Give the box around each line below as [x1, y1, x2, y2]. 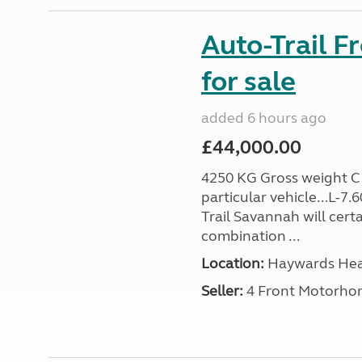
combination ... [200, 227, 300, 245]
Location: [200, 255, 264, 272]
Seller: [200, 282, 243, 300]
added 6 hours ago [200, 109, 326, 127]
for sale [200, 65, 296, 99]
